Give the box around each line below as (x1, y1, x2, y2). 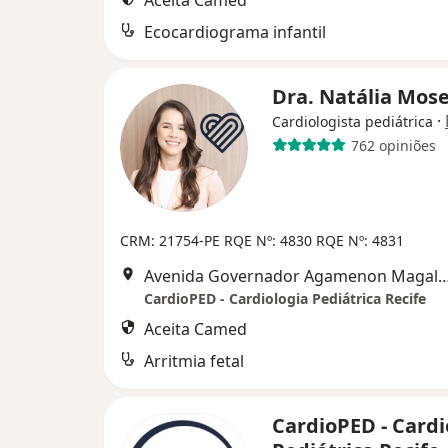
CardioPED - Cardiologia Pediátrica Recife (144, 289, 426, 308)
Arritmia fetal (144, 350, 244, 372)
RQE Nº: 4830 (224, 231, 316, 250)
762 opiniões (350, 135, 436, 155)
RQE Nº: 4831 (316, 231, 404, 250)
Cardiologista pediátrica (272, 112, 433, 131)
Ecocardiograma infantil (144, 21, 326, 43)
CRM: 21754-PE (120, 231, 224, 250)
